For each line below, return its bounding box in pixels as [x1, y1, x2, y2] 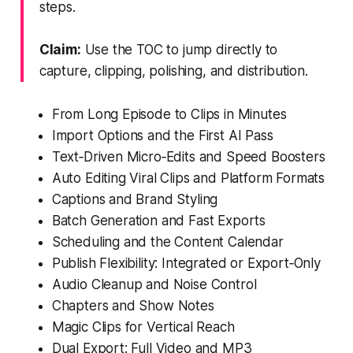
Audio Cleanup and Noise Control [51, 276, 257, 292]
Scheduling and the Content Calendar [51, 233, 284, 250]
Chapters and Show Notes [51, 297, 214, 314]
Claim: [39, 41, 81, 58]
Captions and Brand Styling [51, 191, 218, 207]
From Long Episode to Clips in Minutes [51, 106, 287, 122]
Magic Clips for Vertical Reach [51, 318, 235, 335]
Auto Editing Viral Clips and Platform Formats [51, 169, 325, 186]
